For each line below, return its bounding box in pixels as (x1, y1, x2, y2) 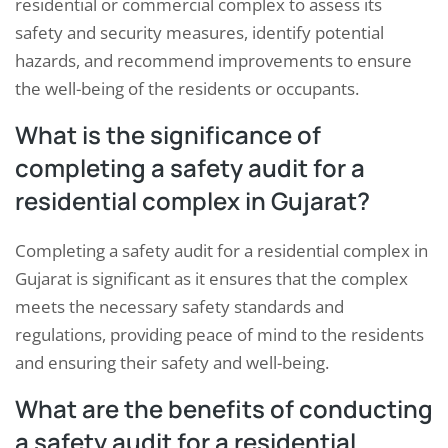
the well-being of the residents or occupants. (15, 76, 359, 100)
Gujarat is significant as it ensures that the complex (15, 266, 408, 290)
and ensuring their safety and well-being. (15, 350, 329, 374)
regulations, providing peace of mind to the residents (15, 322, 424, 346)
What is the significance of (15, 117, 321, 151)
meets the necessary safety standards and (15, 294, 344, 318)
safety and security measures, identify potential (15, 20, 384, 44)
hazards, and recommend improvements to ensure (15, 48, 412, 72)
